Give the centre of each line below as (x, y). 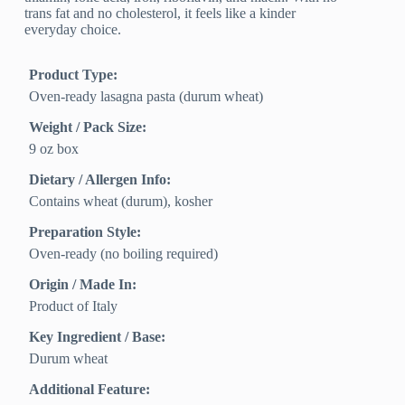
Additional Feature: (90, 390)
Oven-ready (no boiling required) (124, 254)
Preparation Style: (85, 232)
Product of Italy (74, 306)
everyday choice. (73, 30)
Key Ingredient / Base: (98, 337)
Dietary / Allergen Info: (100, 180)
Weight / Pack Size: (88, 127)
